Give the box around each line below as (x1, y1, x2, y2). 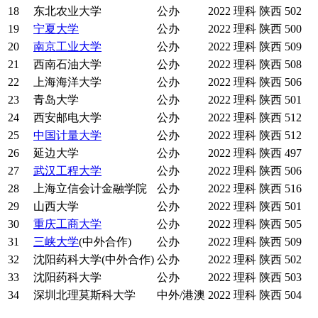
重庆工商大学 (33, 217, 102, 230)
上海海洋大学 (33, 75, 102, 88)
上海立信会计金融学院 (33, 182, 147, 194)
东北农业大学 (33, 4, 102, 17)
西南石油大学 (33, 57, 102, 70)
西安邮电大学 (33, 111, 102, 124)
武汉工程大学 (33, 164, 102, 177)
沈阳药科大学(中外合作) (33, 253, 154, 265)
